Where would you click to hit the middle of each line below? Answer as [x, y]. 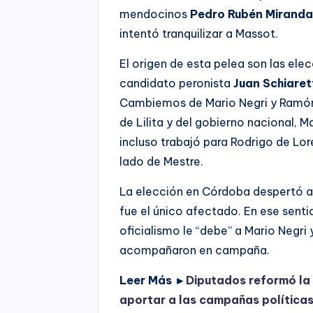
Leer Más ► [153, 280]
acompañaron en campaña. [195, 250]
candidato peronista [177, 83]
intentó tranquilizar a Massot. [199, 33]
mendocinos [155, 14]
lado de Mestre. [162, 161]
